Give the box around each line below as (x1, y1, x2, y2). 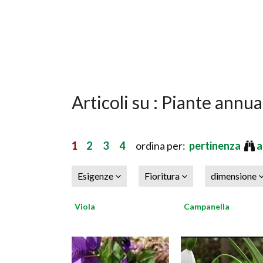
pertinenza (189, 139, 242, 152)
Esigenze (77, 170, 115, 181)
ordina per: (125, 139, 189, 152)
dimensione (211, 170, 258, 181)
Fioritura (144, 170, 181, 181)
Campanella (184, 201, 230, 211)
